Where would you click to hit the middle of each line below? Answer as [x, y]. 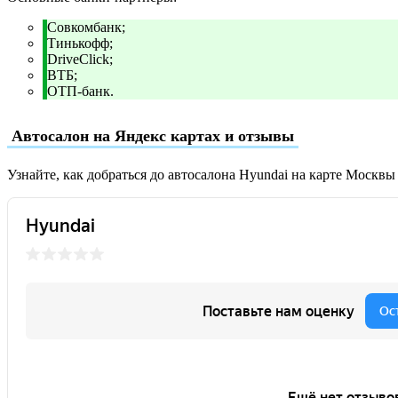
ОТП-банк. [80, 91]
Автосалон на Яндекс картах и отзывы [153, 135]
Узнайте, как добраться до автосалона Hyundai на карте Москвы [201, 174]
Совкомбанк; [86, 27]
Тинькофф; [80, 43]
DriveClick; [80, 59]
